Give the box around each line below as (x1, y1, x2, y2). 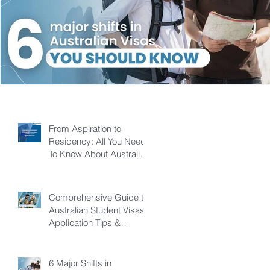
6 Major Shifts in (49, 257, 111, 269)
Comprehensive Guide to (49, 191, 148, 203)
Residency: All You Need (49, 135, 146, 147)
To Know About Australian (49, 148, 149, 160)
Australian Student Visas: (49, 204, 147, 216)
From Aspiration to (49, 122, 121, 134)
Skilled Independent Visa (49, 160, 146, 172)
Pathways (49, 229, 87, 241)
